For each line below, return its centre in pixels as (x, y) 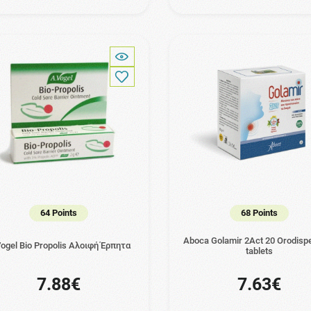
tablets (260, 251)
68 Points (260, 212)
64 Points (58, 212)
